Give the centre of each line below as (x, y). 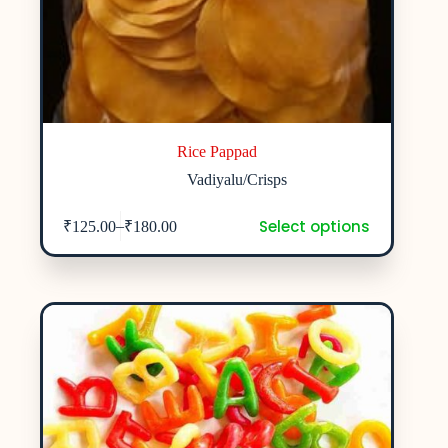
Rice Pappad (217, 151)
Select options (314, 226)
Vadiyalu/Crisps (237, 179)
